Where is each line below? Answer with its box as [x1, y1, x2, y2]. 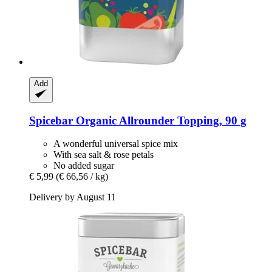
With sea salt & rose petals [53, 149, 154, 160]
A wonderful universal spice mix [53, 138, 178, 149]
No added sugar [53, 160, 114, 171]
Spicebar [29, 114, 73, 127]
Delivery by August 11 [29, 192, 116, 203]
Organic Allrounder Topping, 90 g [73, 114, 246, 127]
